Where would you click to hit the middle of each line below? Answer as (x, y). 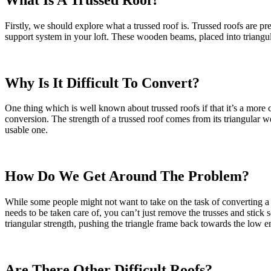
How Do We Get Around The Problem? (127, 176)
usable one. (26, 130)
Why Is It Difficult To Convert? (102, 83)
